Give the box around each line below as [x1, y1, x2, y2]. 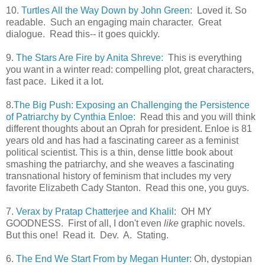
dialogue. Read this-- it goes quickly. [6, 28, 160, 39]
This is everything [163, 52, 242, 63]
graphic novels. [179, 218, 247, 228]
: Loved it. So [190, 5, 247, 15]
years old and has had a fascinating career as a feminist [6, 135, 238, 146]
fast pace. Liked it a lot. [6, 76, 104, 86]
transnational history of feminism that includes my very [6, 170, 231, 181]
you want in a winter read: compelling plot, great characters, [6, 64, 254, 75]
